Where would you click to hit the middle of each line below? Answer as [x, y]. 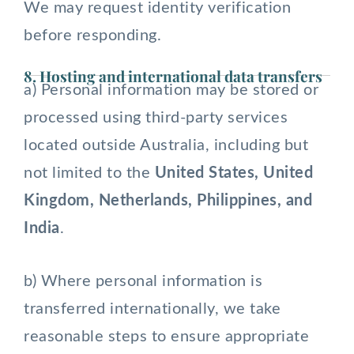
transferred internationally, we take [152, 309]
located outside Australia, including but [166, 145]
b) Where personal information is [143, 281]
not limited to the [89, 173]
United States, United [233, 173]
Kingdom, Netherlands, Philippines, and [168, 201]
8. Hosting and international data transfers [173, 76]
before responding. [92, 36]
